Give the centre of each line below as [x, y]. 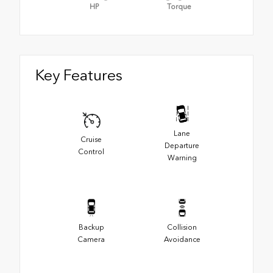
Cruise [91, 139]
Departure [182, 145]
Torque [179, 7]
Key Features [79, 75]
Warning [182, 158]
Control [91, 151]
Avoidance [182, 239]
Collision [182, 227]
